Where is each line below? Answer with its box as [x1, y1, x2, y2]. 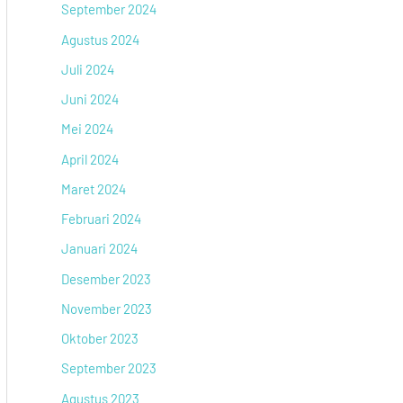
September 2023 [61, 360, 157, 377]
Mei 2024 [61, 121, 113, 138]
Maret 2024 [61, 180, 126, 197]
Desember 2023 [61, 270, 151, 287]
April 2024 [61, 150, 119, 167]
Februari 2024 [61, 210, 141, 228]
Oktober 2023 [61, 330, 139, 347]
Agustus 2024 [61, 31, 139, 48]
